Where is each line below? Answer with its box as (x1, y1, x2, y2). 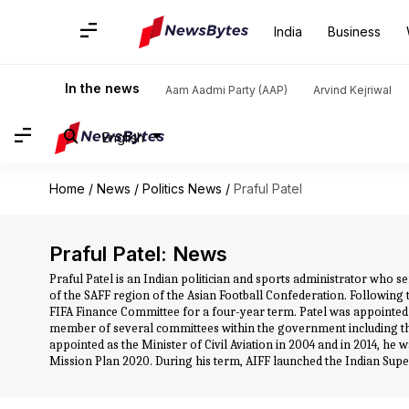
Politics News (142, 181, 222, 196)
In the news (65, 80, 140, 96)
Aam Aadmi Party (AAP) (165, 83, 288, 97)
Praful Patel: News (48, 242, 227, 266)
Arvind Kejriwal (313, 83, 392, 97)
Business (328, 24, 381, 39)
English (102, 129, 144, 145)
